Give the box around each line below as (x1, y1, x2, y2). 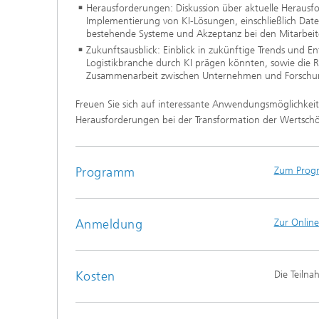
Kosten (75, 268, 115, 284)
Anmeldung (75, 216, 143, 232)
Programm (75, 164, 135, 180)
